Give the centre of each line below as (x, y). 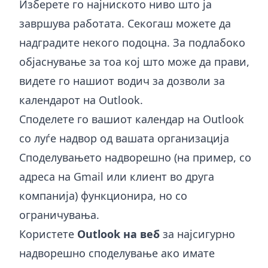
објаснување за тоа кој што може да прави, (134, 61)
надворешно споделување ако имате (117, 253)
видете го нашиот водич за (93, 80)
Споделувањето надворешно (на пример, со (135, 157)
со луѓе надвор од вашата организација (124, 138)
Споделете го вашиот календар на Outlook (132, 119)
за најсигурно (197, 234)
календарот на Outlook (80, 100)
